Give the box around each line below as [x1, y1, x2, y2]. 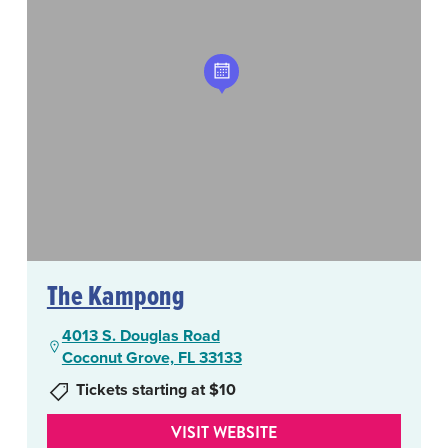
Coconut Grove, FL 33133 [61, 345, 242, 369]
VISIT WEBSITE [171, 420, 277, 444]
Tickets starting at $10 [75, 377, 236, 401]
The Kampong [46, 274, 185, 315]
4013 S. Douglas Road [61, 323, 220, 347]
